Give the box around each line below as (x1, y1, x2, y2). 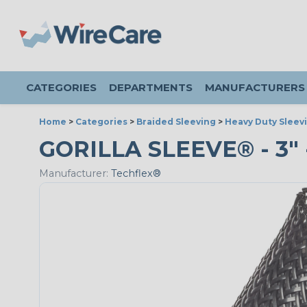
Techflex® (108, 167, 161, 180)
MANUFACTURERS (205, 81, 305, 94)
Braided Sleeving (136, 116, 216, 127)
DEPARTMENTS (109, 81, 193, 94)
